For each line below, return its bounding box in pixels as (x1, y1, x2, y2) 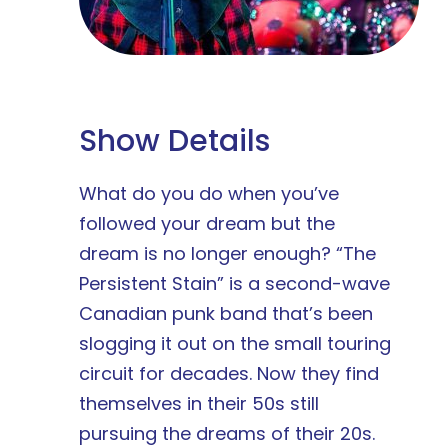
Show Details (79, 120, 270, 162)
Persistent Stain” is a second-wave (79, 271, 390, 296)
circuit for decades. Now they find (79, 361, 379, 386)
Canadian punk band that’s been (79, 301, 373, 326)
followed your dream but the (79, 211, 335, 236)
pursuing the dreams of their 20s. (79, 421, 375, 446)
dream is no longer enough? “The (79, 241, 376, 266)
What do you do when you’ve (79, 181, 339, 206)
